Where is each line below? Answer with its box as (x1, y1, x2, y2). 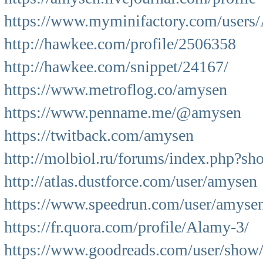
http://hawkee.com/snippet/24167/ (4, 58, 228, 76)
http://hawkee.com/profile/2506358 (4, 35, 236, 53)
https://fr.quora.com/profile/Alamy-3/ (4, 218, 249, 236)
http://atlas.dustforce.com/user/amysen (4, 172, 257, 190)
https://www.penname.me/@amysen (4, 103, 241, 122)
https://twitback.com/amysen (4, 126, 194, 144)
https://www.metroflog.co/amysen (4, 80, 227, 99)
